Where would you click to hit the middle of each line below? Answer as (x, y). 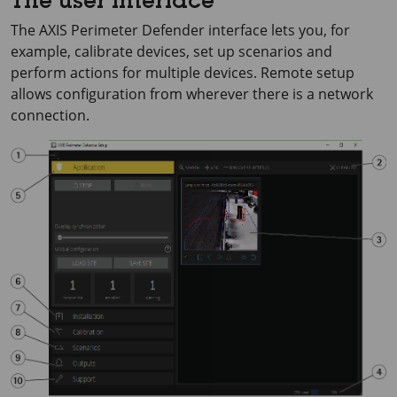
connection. (50, 115)
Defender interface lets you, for (244, 30)
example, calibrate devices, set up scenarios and (171, 51)
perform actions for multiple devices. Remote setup (183, 73)
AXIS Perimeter (89, 30)
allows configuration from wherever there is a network (192, 94)
